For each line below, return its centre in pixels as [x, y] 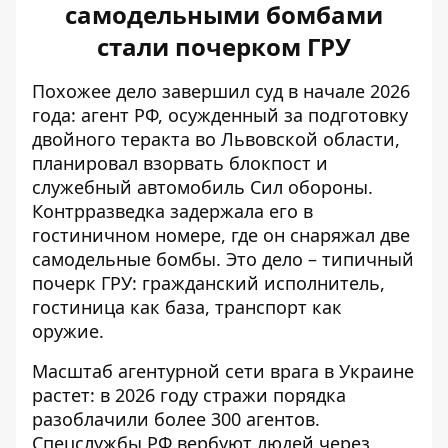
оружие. [68, 331]
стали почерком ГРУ [224, 46]
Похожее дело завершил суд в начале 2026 [221, 91]
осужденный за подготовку [288, 115]
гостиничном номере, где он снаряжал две [221, 235]
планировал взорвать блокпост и [180, 163]
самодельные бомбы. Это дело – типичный [223, 259]
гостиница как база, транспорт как [187, 307]
